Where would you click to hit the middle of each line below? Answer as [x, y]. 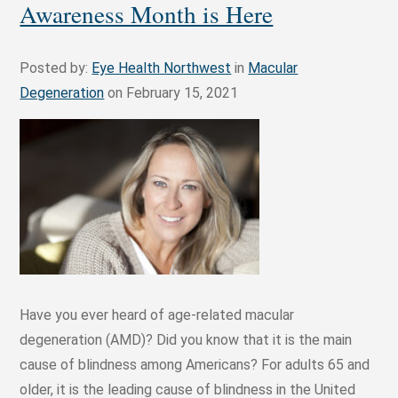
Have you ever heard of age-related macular [157, 315]
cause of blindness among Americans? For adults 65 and [195, 365]
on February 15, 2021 [171, 93]
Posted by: [56, 68]
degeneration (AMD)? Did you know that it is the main [186, 340]
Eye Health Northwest [162, 68]
